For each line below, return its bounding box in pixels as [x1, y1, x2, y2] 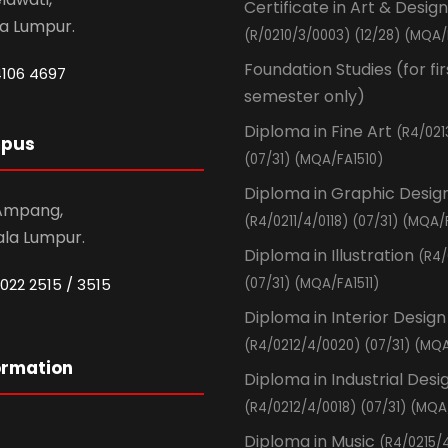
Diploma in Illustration [244, 244, 418, 268]
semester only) [244, 85, 365, 109]
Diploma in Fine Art [244, 120, 396, 144]
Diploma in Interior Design [244, 306, 446, 330]
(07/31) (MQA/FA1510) [244, 150, 383, 170]
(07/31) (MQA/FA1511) [244, 274, 379, 294]
